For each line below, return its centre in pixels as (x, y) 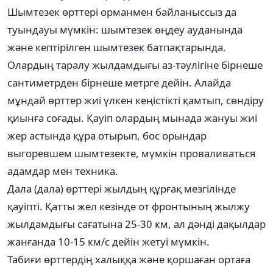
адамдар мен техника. (63, 171)
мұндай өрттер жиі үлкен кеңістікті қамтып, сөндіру (136, 100)
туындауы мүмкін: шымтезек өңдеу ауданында (125, 29)
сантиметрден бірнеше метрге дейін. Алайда (119, 82)
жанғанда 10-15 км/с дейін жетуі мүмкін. (108, 241)
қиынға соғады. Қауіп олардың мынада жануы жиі (132, 118)
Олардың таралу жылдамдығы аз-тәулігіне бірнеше (135, 65)
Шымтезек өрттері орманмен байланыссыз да (122, 12)
